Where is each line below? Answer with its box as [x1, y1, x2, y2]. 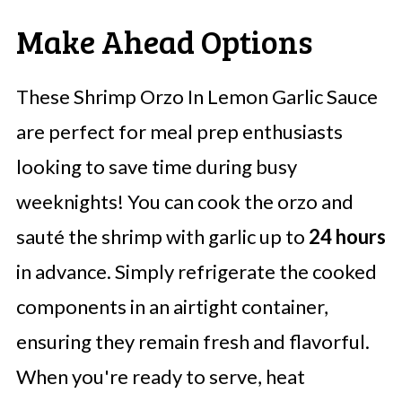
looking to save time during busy [15, 154, 297, 179]
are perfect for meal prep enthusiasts [15, 119, 343, 144]
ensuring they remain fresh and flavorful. [15, 329, 370, 354]
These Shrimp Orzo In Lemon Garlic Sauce [15, 84, 378, 109]
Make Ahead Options [15, 19, 312, 64]
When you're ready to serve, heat [15, 364, 305, 389]
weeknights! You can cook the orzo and [15, 189, 354, 214]
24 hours [308, 224, 386, 249]
